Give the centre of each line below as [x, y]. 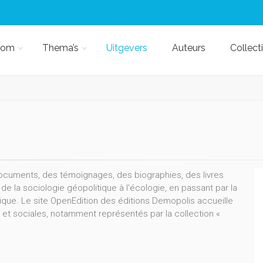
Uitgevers [127, 48]
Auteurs [188, 48]
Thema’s [60, 48]
